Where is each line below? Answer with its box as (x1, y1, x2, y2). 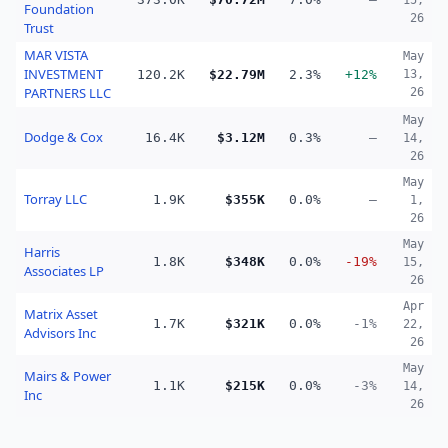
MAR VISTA (24, 46, 88, 64)
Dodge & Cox (24, 128, 103, 146)
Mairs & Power (24, 367, 111, 385)
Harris (24, 243, 60, 261)
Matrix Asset (24, 305, 98, 323)
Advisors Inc (24, 324, 96, 342)
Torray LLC (24, 190, 87, 208)
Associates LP (24, 262, 104, 280)
